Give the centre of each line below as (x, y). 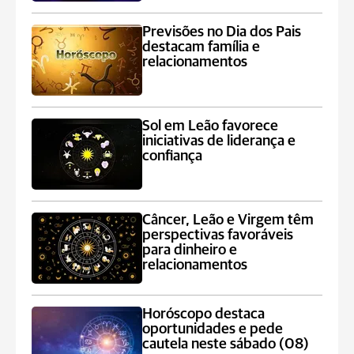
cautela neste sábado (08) (226, 344)
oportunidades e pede (213, 329)
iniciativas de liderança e (219, 141)
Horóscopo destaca (204, 314)
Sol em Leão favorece (211, 126)
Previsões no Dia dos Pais (222, 32)
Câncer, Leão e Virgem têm (228, 220)
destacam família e (201, 47)
